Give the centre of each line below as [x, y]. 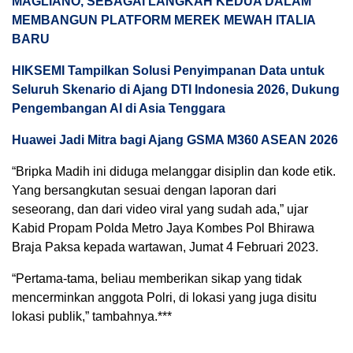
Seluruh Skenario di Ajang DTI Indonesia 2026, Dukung [176, 89]
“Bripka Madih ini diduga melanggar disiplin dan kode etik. [174, 171]
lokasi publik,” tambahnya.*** [92, 316]
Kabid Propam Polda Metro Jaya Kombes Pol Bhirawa [163, 228]
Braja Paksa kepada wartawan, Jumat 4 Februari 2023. [165, 247]
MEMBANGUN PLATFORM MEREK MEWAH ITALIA [163, 20]
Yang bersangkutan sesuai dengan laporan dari [144, 190]
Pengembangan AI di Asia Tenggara [119, 108]
